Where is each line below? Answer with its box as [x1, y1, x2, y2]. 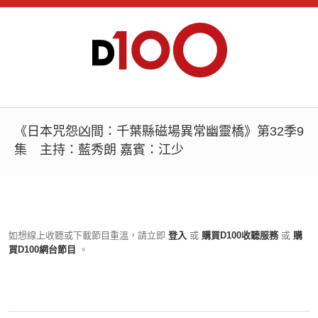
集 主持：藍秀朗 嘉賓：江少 [14, 143, 184, 157]
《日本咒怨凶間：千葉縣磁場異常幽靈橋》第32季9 [14, 124, 304, 138]
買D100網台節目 [9, 244, 79, 255]
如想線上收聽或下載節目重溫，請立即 [9, 230, 165, 241]
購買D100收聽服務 [199, 230, 281, 241]
